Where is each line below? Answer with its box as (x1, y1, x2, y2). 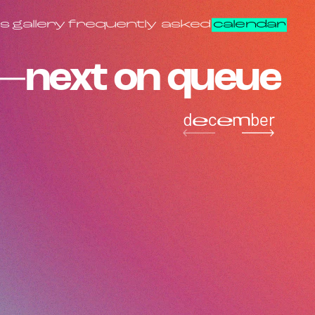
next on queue (25, 58, 280, 100)
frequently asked (67, 19, 211, 30)
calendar (213, 19, 285, 30)
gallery (11, 19, 65, 30)
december (182, 108, 275, 129)
